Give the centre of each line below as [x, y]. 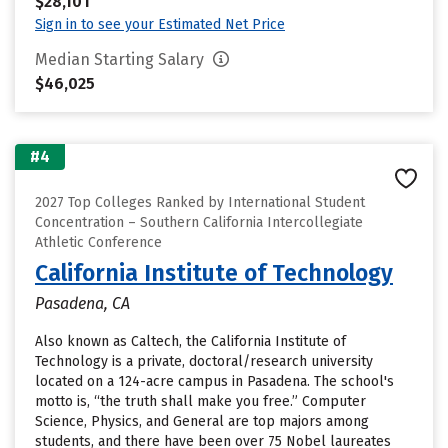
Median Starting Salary [121, 59]
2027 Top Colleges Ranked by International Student [200, 202]
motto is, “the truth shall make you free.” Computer [200, 401]
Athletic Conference [98, 242]
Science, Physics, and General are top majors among [202, 421]
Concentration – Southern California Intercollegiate [199, 222]
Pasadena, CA [82, 303]
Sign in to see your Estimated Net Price [160, 24]
